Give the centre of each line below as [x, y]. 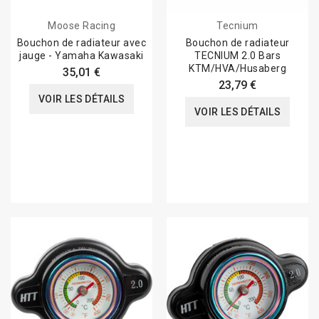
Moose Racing [82, 26]
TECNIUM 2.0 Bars [237, 56]
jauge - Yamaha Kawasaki [82, 56]
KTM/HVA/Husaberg [237, 69]
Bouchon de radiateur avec [82, 43]
